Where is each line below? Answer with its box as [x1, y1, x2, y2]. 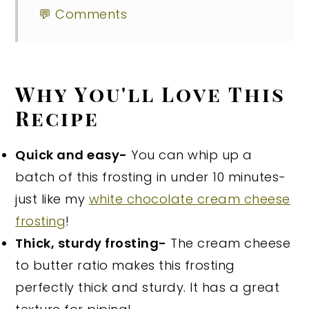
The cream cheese [166, 234, 291, 252]
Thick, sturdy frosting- [15, 234, 167, 252]
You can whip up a [127, 146, 252, 163]
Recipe [15, 103, 100, 131]
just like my [15, 190, 89, 208]
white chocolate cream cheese [88, 190, 290, 208]
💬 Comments [39, 5, 128, 23]
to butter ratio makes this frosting [15, 256, 235, 274]
